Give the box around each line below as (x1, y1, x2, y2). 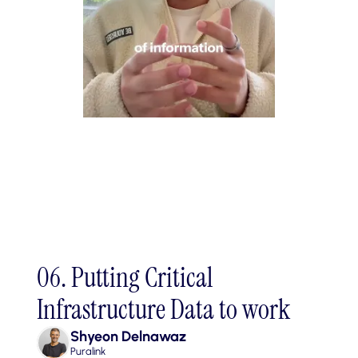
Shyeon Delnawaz (70, 327, 187, 345)
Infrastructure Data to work (37, 291, 291, 328)
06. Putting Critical (37, 259, 213, 296)
